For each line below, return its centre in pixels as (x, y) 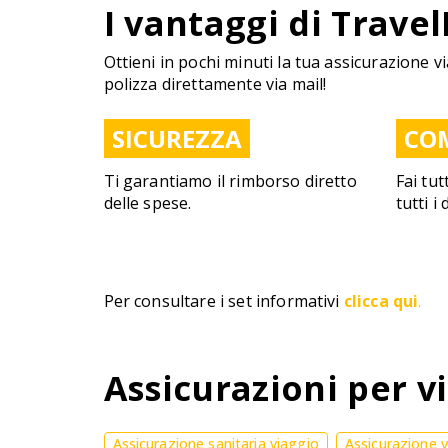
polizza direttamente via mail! (215, 84)
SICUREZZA (176, 138)
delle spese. (147, 203)
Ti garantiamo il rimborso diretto (230, 181)
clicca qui (381, 301)
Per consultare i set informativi (223, 301)
